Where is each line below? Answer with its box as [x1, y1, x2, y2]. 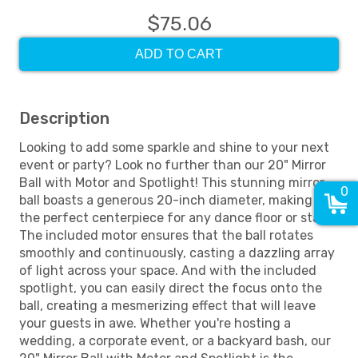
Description [19, 109, 109, 128]
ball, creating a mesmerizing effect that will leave [19, 298, 316, 313]
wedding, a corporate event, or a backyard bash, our [19, 333, 331, 348]
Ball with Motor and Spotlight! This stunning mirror [19, 175, 324, 190]
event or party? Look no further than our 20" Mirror [19, 157, 326, 173]
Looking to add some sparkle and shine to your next [19, 140, 329, 155]
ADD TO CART [135, 47, 223, 61]
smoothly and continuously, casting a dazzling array [19, 245, 335, 261]
